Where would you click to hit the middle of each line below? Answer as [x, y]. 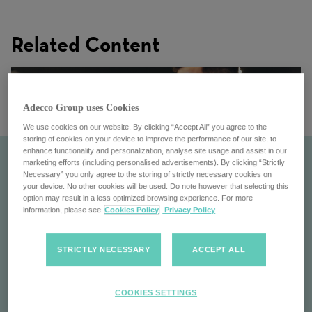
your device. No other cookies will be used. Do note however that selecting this [156, 186]
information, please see [62, 209]
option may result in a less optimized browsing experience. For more [138, 197]
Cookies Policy [132, 209]
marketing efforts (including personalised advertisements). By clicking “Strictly [154, 162]
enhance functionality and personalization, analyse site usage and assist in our [155, 150]
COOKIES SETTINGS [156, 292]
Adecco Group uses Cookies [81, 107]
